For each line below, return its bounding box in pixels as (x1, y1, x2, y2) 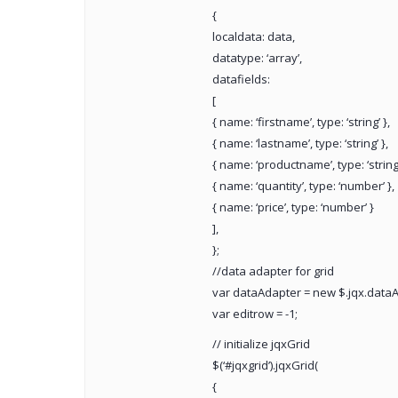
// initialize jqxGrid (211, 336, 310, 353)
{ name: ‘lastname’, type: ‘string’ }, (211, 135, 388, 152)
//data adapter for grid (211, 263, 334, 280)
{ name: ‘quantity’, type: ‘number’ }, (211, 178, 394, 195)
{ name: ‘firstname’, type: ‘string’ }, (211, 114, 390, 131)
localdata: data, (211, 28, 295, 45)
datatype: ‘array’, (211, 50, 302, 67)
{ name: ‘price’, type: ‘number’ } (211, 199, 374, 216)
